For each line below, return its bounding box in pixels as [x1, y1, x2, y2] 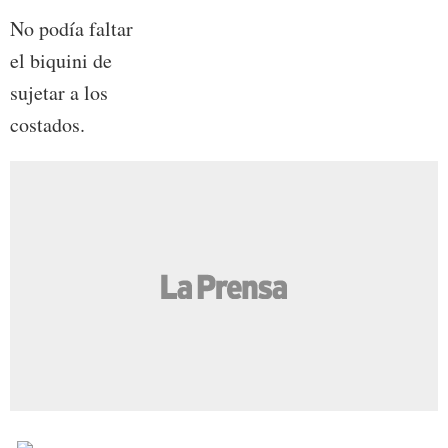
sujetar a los [10, 78, 108, 106]
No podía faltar [10, 14, 133, 42]
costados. [10, 110, 85, 138]
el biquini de [10, 46, 112, 74]
